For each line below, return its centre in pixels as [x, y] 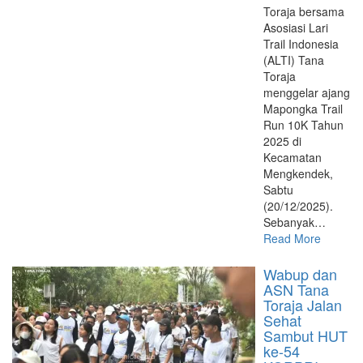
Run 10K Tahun [303, 125]
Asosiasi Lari [296, 28]
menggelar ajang [307, 92]
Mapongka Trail [303, 109]
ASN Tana [296, 289]
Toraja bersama [304, 11]
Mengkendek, [298, 173]
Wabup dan [300, 274]
